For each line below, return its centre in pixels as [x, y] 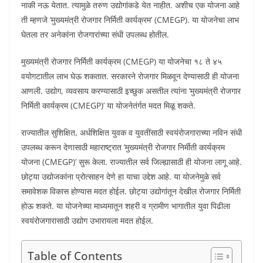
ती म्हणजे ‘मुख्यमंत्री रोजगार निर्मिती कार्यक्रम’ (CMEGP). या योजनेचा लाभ [130, 19]
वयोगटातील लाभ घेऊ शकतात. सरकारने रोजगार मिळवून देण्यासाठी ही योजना [130, 76]
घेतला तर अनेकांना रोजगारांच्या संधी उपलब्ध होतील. [95, 34]
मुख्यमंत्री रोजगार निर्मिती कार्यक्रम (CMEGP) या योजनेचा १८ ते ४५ [122, 61]
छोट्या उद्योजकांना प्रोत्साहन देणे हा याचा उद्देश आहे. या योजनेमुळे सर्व [121, 176]
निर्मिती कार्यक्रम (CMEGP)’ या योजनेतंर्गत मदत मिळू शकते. [108, 105]
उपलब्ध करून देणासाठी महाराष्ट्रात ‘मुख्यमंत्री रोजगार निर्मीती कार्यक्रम [123, 147]
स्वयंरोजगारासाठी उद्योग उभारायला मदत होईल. [87, 220]
